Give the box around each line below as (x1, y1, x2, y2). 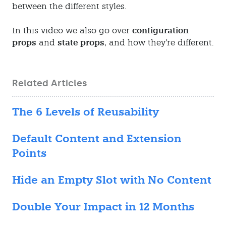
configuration (132, 25, 189, 36)
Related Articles (12, 77, 87, 89)
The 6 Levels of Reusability (12, 105, 159, 119)
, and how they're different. (104, 37, 214, 47)
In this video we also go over (12, 25, 132, 35)
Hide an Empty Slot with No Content (12, 173, 211, 187)
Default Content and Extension (12, 132, 182, 145)
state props (58, 37, 104, 48)
